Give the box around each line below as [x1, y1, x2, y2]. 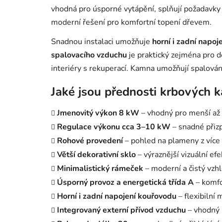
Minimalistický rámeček [57, 163, 143, 174]
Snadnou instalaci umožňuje [51, 36, 152, 47]
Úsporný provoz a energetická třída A [57, 176, 194, 188]
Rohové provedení [57, 135, 123, 146]
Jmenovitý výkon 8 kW [57, 107, 139, 118]
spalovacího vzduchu [51, 49, 127, 60]
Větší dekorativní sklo [57, 149, 136, 160]
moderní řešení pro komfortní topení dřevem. [51, 16, 212, 28]
